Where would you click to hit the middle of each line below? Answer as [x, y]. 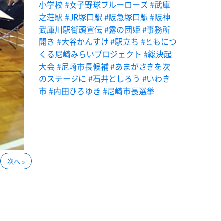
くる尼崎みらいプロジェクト [91, 54]
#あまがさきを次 [141, 66]
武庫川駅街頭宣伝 [71, 29]
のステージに [63, 78]
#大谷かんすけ [83, 41]
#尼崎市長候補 [83, 66]
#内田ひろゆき [75, 91]
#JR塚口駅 [84, 17]
